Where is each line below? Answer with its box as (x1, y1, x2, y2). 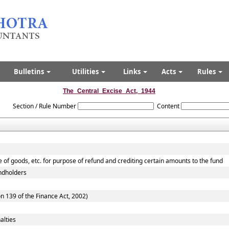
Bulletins (14, 67, 45, 76)
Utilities (72, 67, 100, 76)
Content (156, 102, 179, 110)
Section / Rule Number (12, 102, 76, 110)
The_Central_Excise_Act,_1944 (63, 87, 155, 95)
